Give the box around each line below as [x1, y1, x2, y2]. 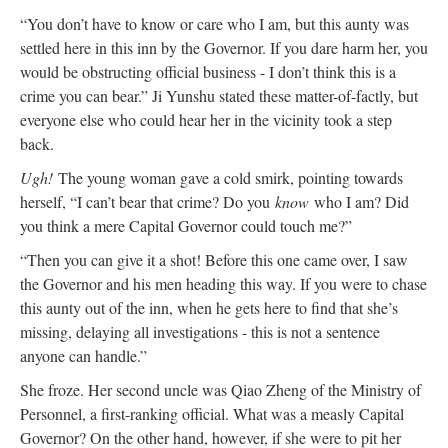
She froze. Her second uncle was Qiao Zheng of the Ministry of [20, 378, 421, 400]
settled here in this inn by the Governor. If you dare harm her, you [20, 36, 428, 58]
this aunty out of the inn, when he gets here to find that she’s [20, 296, 398, 318]
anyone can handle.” [20, 344, 147, 366]
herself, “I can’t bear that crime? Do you [20, 190, 275, 212]
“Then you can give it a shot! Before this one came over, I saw [20, 248, 408, 270]
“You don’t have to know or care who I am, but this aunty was [20, 12, 409, 34]
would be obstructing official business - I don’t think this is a [20, 60, 396, 82]
